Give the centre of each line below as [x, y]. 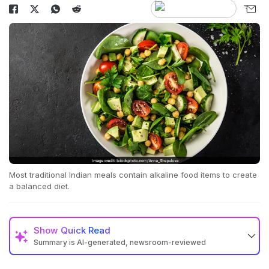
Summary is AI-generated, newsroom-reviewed [120, 243]
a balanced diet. [39, 186]
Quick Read [86, 231]
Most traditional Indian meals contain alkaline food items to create [133, 175]
